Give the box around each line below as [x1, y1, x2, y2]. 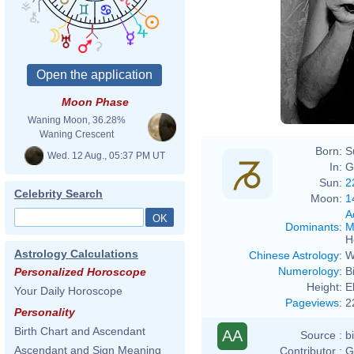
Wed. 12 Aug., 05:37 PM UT [45, 149, 165, 161]
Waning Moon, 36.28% [28, 115, 126, 126]
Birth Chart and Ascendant [14, 325, 145, 337]
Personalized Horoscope [14, 265, 146, 278]
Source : [300, 328, 342, 341]
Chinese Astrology [249, 248, 339, 262]
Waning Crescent [40, 129, 114, 140]
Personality [14, 306, 75, 318]
